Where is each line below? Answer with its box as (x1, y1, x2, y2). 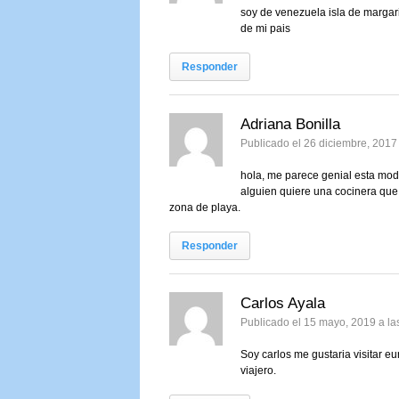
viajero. (240, 364, 277, 378)
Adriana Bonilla (240, 116, 341, 134)
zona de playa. (169, 201, 241, 215)
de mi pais (240, 22, 291, 36)
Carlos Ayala (240, 295, 326, 313)
